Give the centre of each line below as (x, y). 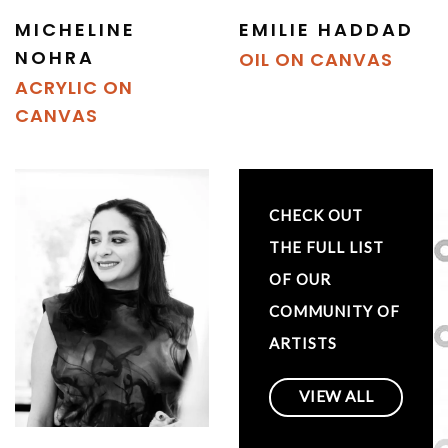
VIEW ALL (336, 396)
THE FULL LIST (326, 246)
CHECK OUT (316, 214)
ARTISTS (303, 342)
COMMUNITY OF (334, 310)
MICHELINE (75, 29)
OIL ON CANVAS (316, 59)
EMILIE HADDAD (326, 29)
